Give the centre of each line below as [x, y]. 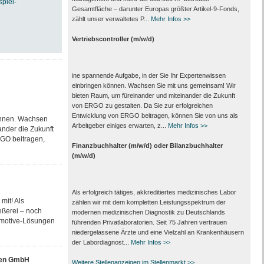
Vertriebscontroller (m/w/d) [113, 39]
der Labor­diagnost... [101, 242]
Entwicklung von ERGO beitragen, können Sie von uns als [155, 115]
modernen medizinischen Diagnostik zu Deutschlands [148, 212]
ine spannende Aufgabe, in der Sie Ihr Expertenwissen [148, 75]
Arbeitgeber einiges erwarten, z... [120, 126]
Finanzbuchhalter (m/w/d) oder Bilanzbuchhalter [147, 146]
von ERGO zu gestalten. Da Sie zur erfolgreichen [142, 105]
